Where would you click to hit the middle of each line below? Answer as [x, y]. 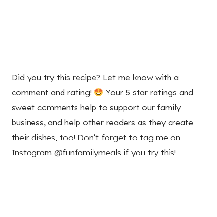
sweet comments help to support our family [96, 107]
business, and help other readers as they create [102, 122]
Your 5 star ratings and [148, 92]
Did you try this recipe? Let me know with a [95, 77]
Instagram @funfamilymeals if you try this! [94, 152]
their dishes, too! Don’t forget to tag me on [96, 137]
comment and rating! [53, 92]
